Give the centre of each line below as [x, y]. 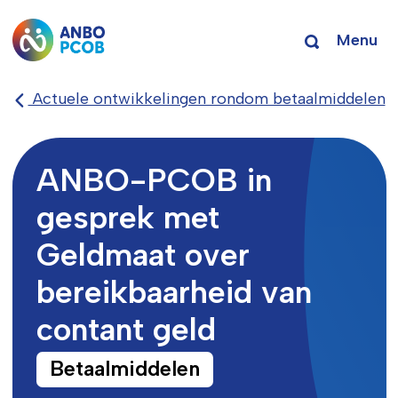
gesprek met [127, 217]
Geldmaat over [143, 254]
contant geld [126, 329]
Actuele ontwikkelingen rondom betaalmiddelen [207, 99]
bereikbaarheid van [174, 291]
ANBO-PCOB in [154, 179]
